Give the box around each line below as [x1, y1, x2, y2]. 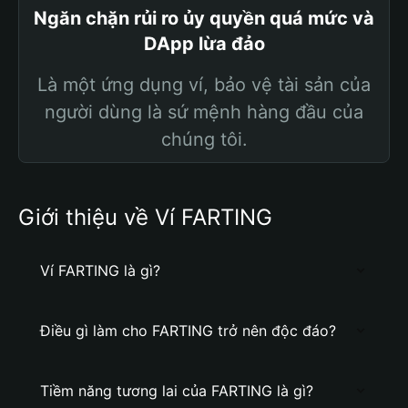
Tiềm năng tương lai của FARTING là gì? [40, 382, 313, 400]
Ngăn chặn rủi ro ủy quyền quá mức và [34, 7, 374, 29]
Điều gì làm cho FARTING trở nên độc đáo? [40, 321, 336, 340]
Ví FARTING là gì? [40, 261, 160, 280]
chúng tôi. [160, 128, 248, 150]
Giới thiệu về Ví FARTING [18, 204, 272, 230]
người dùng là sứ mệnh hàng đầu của [45, 101, 363, 123]
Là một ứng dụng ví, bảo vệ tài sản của [37, 74, 371, 96]
